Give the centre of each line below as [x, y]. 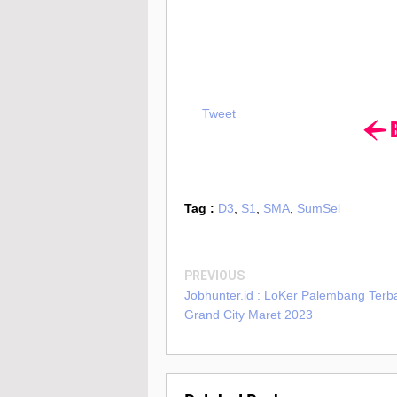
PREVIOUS [214, 276]
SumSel [319, 209]
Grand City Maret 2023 [249, 315]
